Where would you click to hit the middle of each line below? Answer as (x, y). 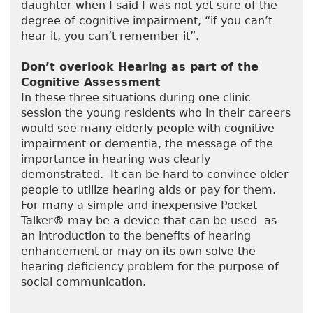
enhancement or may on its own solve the (138, 252)
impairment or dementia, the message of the (147, 144)
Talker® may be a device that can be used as (149, 221)
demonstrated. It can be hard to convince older (155, 175)
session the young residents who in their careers (156, 113)
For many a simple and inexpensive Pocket (139, 205)
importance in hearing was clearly (116, 159)
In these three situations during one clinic (136, 98)
